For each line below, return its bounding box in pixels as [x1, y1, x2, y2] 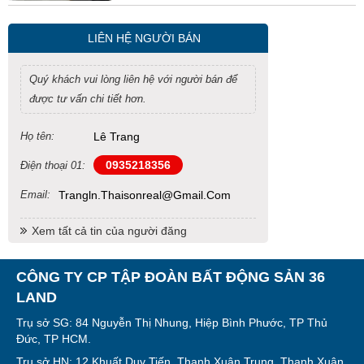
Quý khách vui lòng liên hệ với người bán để [29, 72, 237, 85]
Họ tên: [20, 129, 54, 142]
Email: [20, 188, 50, 201]
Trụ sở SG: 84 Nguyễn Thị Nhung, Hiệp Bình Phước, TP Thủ [16, 315, 327, 329]
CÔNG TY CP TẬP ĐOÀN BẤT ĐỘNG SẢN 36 [16, 268, 325, 285]
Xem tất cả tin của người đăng [32, 223, 187, 237]
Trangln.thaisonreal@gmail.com [58, 188, 231, 201]
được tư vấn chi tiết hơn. [29, 92, 146, 105]
